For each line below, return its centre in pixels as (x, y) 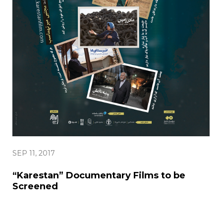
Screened (35, 187)
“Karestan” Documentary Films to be (99, 176)
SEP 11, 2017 (34, 153)
